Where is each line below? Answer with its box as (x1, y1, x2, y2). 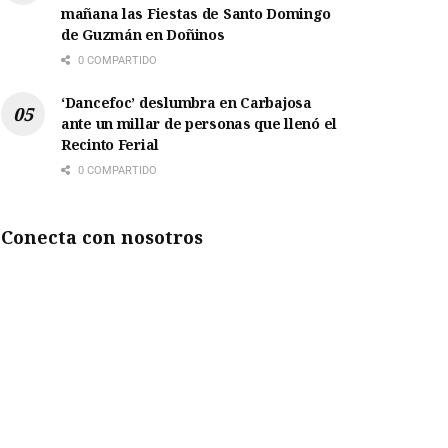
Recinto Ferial (61, 135, 160, 155)
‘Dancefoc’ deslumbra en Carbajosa (61, 93, 312, 113)
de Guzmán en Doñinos (61, 25, 225, 45)
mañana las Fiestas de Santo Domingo (61, 4, 332, 24)
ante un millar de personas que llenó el (61, 114, 338, 134)
